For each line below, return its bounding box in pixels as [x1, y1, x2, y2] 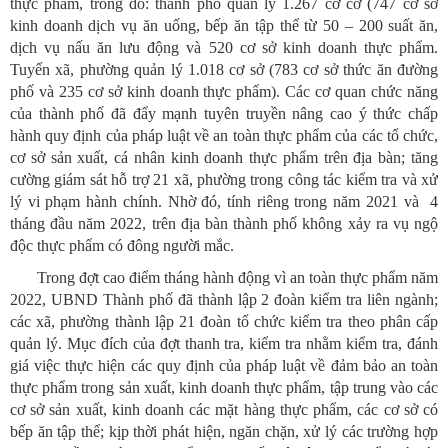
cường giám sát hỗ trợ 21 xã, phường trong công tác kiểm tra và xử [10, 170, 438, 188]
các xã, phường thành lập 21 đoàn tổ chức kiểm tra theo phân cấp [10, 312, 438, 330]
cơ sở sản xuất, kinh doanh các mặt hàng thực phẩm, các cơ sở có [10, 400, 438, 418]
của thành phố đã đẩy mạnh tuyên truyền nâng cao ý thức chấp [10, 104, 438, 122]
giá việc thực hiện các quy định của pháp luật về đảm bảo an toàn [10, 356, 438, 374]
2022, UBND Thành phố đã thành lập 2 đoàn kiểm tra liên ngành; [10, 290, 438, 308]
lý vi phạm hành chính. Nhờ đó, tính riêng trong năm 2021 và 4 [10, 192, 438, 210]
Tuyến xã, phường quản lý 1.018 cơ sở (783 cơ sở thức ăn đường [10, 60, 438, 78]
